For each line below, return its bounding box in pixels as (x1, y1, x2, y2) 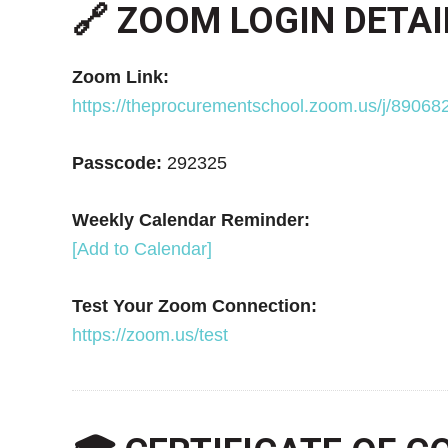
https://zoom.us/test (72, 324, 228, 345)
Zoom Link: (72, 66, 169, 87)
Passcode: (72, 152, 162, 173)
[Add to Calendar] (72, 238, 212, 259)
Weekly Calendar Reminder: (72, 209, 310, 230)
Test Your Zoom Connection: (72, 295, 317, 316)
